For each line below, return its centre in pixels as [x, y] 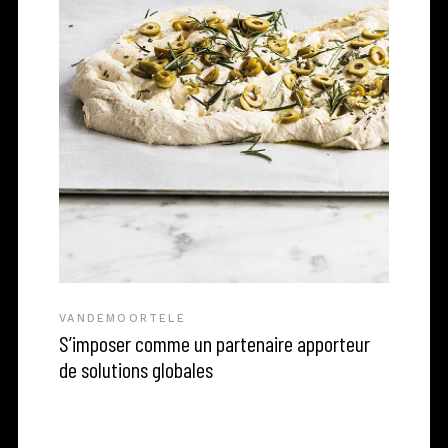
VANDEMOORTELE [122, 319]
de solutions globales [136, 369]
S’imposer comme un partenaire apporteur [215, 343]
